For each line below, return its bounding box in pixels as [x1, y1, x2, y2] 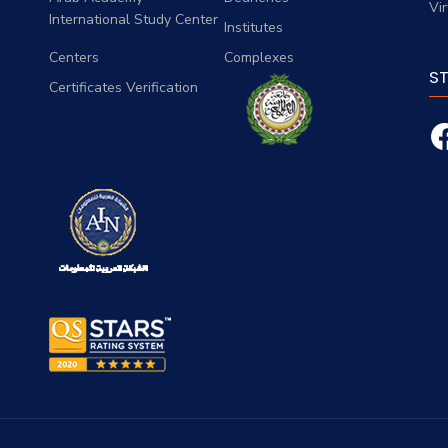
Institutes [223, 17, 283, 37]
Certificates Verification [48, 77, 198, 97]
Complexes [223, 47, 294, 67]
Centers [48, 47, 99, 67]
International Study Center [48, 9, 218, 29]
